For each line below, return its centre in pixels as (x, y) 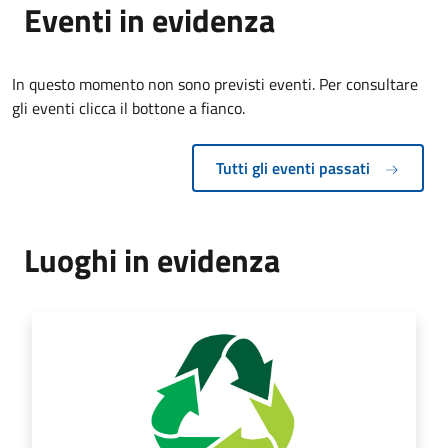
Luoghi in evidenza (152, 259)
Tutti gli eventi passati (295, 167)
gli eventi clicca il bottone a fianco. (128, 107)
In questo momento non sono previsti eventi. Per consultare (215, 83)
